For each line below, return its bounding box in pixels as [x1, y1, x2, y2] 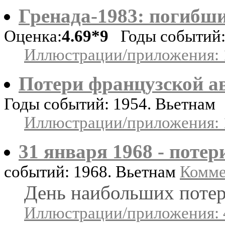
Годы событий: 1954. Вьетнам [4, 94, 215, 113]
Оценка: [4, 27, 62, 45]
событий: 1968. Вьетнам [4, 162, 180, 181]
